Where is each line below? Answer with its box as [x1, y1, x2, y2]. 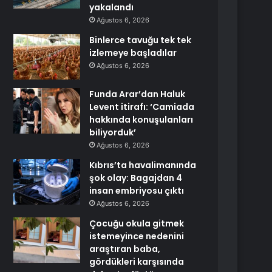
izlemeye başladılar [89, 47, 177, 59]
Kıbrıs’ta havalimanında [89, 159, 197, 171]
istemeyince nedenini [89, 230, 185, 242]
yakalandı [89, 1, 134, 13]
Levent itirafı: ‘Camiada [89, 101, 195, 113]
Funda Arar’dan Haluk [89, 88, 186, 100]
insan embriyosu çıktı [89, 185, 185, 197]
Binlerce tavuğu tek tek [89, 34, 192, 46]
